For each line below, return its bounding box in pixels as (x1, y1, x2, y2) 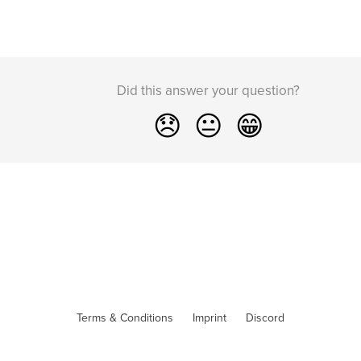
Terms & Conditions (77, 309, 173, 326)
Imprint (193, 309, 226, 326)
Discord (246, 309, 284, 326)
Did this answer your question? (116, 81, 300, 100)
